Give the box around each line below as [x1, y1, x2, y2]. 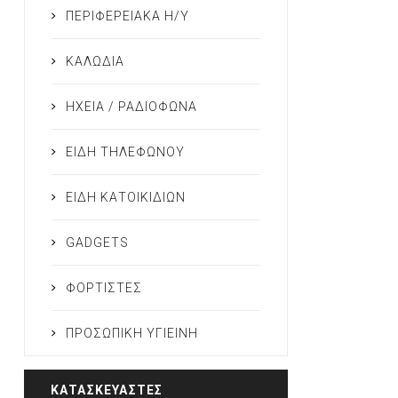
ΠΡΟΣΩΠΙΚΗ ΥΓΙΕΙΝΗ [65, 326, 198, 341]
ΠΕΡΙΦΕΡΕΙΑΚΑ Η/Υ [65, 9, 189, 24]
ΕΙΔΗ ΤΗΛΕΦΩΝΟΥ [65, 145, 185, 160]
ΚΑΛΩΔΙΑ [65, 54, 124, 69]
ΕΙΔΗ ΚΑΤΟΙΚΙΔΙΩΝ [65, 190, 186, 205]
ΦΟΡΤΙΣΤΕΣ [65, 281, 142, 296]
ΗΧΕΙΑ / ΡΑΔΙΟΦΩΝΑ [65, 99, 197, 115]
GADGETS [65, 235, 129, 251]
